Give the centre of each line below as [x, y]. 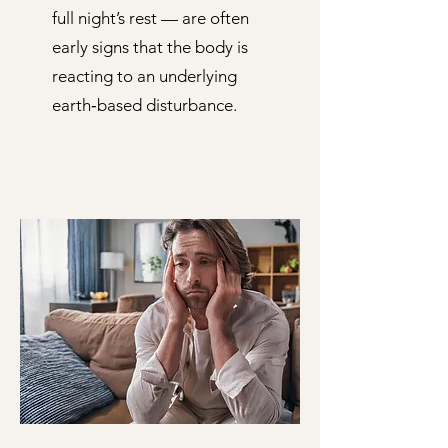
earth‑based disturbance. [144, 105]
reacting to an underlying [144, 76]
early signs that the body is [150, 47]
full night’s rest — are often [150, 18]
